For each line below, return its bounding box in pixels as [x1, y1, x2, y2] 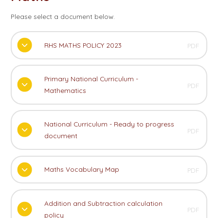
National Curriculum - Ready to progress [44, 120, 174, 128]
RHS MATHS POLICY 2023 [44, 40, 122, 49]
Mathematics [44, 86, 86, 94]
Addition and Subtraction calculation [44, 199, 163, 207]
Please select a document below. [11, 12, 115, 20]
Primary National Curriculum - [44, 74, 138, 83]
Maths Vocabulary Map [44, 165, 119, 174]
